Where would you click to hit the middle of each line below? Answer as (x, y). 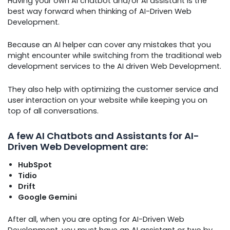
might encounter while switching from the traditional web (115, 56)
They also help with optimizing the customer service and (113, 89)
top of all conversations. (53, 111)
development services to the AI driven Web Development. (114, 66)
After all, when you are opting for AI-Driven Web (96, 219)
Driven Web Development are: (78, 146)
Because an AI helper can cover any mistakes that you (109, 45)
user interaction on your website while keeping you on (108, 100)
